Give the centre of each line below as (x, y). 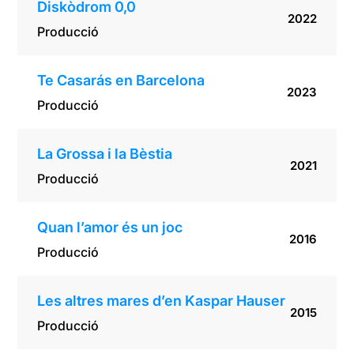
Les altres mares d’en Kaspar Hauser (162, 301)
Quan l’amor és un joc (110, 228)
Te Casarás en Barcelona (121, 81)
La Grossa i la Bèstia (107, 154)
